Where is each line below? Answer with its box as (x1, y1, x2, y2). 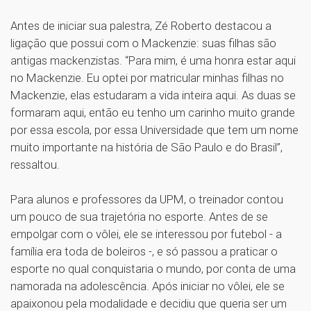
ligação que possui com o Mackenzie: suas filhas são (10, 36, 276, 51)
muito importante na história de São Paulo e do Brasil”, (10, 140, 283, 155)
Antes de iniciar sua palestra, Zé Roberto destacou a (10, 19, 271, 33)
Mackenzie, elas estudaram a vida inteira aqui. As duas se (10, 88, 296, 103)
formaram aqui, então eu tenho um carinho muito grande (10, 106, 295, 120)
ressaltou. (10, 158, 60, 172)
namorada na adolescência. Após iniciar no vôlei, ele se (10, 279, 285, 294)
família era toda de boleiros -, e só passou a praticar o (10, 244, 278, 259)
